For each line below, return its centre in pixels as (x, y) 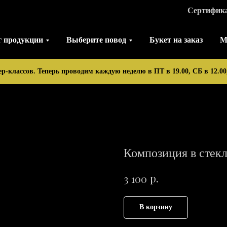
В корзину (156, 207)
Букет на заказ (176, 40)
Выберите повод (96, 40)
